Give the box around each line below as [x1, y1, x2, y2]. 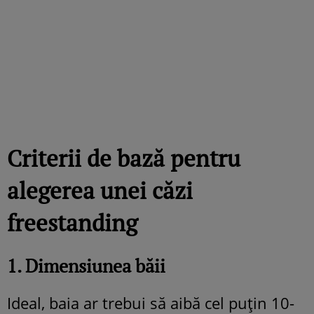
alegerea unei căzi [7, 175, 193, 205]
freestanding [7, 207, 137, 238]
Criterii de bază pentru [7, 142, 240, 173]
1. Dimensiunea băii [7, 253, 165, 278]
